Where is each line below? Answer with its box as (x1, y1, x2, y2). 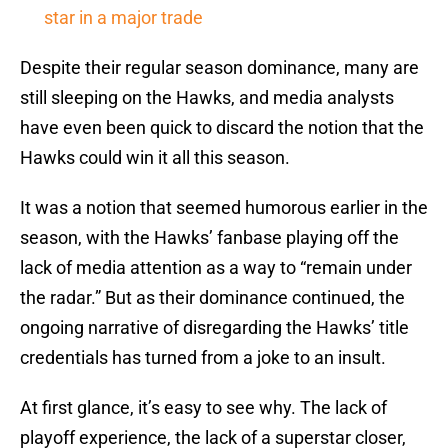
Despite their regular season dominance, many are (20, 57, 419, 79)
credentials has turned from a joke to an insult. (20, 347, 386, 369)
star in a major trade (44, 7, 203, 29)
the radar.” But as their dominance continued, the (20, 287, 405, 309)
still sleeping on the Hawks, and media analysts (20, 87, 394, 109)
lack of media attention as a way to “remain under (20, 257, 412, 279)
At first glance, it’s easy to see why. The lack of (20, 397, 387, 419)
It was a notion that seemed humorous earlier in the (20, 197, 428, 219)
